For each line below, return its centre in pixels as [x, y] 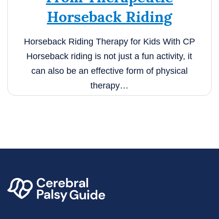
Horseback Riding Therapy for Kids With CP [109, 42]
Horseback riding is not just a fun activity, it [109, 56]
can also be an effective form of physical [109, 71]
